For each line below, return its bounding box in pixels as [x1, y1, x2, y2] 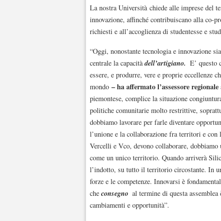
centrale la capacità [90, 58, 145, 68]
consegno [101, 187, 128, 198]
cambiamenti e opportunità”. [90, 200, 169, 210]
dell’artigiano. [145, 57, 186, 68]
